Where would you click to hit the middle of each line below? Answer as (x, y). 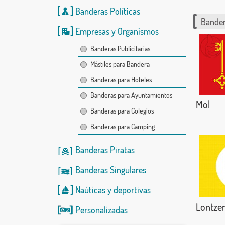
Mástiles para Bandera (120, 64)
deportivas (132, 190)
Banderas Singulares (110, 170)
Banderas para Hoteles (121, 80)
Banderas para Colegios (122, 111)
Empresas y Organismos (117, 31)
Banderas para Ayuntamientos (131, 95)
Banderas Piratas (105, 150)
